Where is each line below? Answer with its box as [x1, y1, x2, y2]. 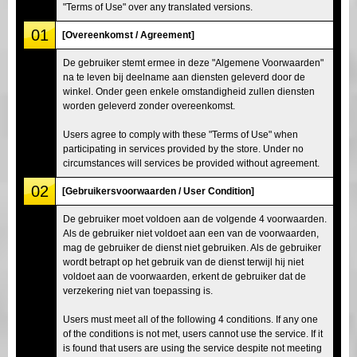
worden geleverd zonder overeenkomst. [63, 100, 235, 112]
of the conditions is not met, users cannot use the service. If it [63, 328, 323, 339]
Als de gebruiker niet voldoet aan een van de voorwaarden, [63, 227, 319, 239]
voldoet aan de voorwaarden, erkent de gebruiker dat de [63, 270, 306, 282]
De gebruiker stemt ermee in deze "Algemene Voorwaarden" [63, 57, 324, 69]
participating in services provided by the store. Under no [63, 143, 304, 155]
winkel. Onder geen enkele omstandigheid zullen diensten [63, 85, 315, 97]
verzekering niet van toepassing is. [63, 284, 213, 296]
